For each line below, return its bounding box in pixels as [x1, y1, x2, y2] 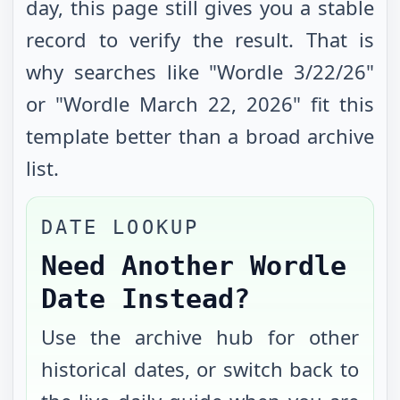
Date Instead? [41, 283, 250, 314]
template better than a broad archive [26, 122, 374, 149]
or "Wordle [26, 90, 139, 117]
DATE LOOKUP [41, 216, 199, 238]
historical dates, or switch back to [41, 355, 359, 382]
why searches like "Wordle [26, 58, 294, 85]
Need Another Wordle [41, 250, 346, 281]
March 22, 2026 [139, 90, 293, 117]
